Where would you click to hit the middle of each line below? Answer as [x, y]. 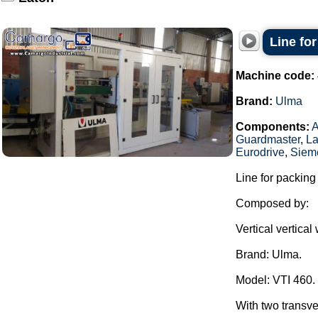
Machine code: [275, 76]
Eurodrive [260, 152]
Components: [273, 127]
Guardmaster [268, 139]
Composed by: [272, 203]
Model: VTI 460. [275, 280]
